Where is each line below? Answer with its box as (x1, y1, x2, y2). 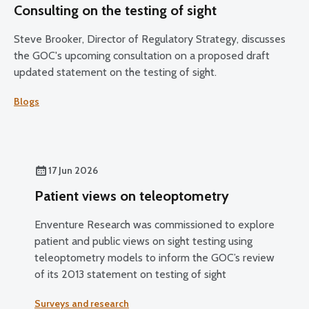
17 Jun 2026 (48, 163, 98, 177)
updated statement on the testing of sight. (14, 65, 217, 79)
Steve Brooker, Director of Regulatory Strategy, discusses (14, 32, 286, 46)
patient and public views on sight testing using (34, 234, 252, 248)
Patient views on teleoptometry (34, 187, 229, 204)
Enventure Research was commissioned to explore (34, 217, 275, 231)
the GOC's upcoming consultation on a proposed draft (14, 48, 270, 62)
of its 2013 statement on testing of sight (34, 267, 226, 281)
